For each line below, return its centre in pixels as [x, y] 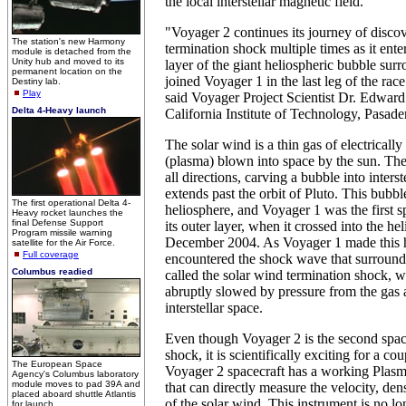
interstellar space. [214, 308]
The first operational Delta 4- [71, 203]
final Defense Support [58, 222]
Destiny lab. [36, 81]
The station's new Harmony [68, 41]
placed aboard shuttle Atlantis [74, 394]
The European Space [57, 364]
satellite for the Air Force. [63, 242]
